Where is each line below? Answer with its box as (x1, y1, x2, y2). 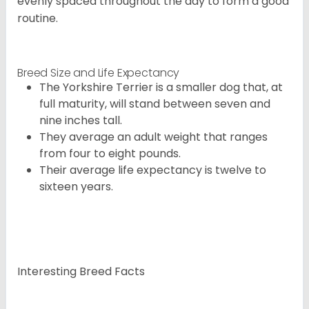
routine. (17, 10, 58, 27)
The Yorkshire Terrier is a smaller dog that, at (39, 79, 283, 96)
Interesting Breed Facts (17, 263, 145, 280)
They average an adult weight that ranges (39, 129, 268, 146)
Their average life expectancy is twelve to (39, 162, 266, 179)
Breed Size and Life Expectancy (17, 65, 180, 81)
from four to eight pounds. (39, 146, 181, 162)
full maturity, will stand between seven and (39, 96, 270, 112)
